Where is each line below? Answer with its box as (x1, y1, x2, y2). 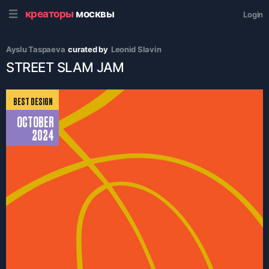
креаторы (25, 7, 76, 20)
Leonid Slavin (110, 44, 162, 54)
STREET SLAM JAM (6, 59, 124, 75)
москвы (76, 7, 115, 20)
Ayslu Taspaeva (6, 44, 65, 54)
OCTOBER (17, 112, 54, 130)
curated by (68, 44, 108, 54)
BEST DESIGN (13, 94, 53, 107)
